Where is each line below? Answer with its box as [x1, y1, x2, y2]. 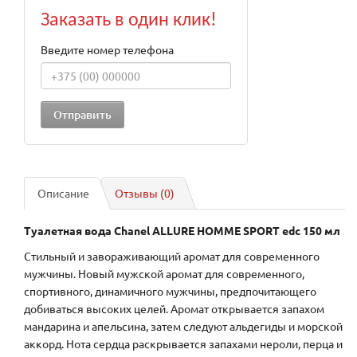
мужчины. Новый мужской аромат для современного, [24, 266, 304, 281]
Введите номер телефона [41, 42, 174, 57]
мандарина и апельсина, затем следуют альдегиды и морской [24, 319, 343, 334]
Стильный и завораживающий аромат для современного [24, 249, 320, 264]
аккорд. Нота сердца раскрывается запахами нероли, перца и [24, 336, 343, 351]
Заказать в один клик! [41, 11, 217, 31]
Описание [37, 186, 89, 201]
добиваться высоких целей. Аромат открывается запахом [24, 301, 324, 316]
